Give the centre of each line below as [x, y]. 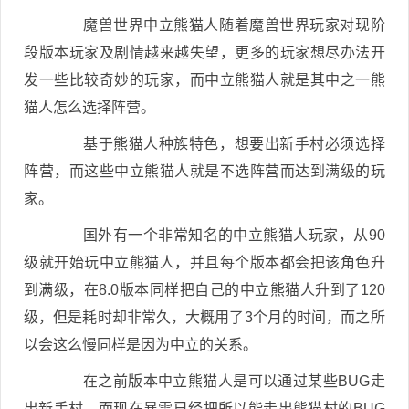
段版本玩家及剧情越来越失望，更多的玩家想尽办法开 [204, 52]
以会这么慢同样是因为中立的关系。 [141, 345]
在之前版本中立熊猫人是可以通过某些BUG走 [219, 381]
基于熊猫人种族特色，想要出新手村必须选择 [219, 144]
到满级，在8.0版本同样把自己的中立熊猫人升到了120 [204, 290]
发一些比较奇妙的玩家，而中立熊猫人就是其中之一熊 [204, 80]
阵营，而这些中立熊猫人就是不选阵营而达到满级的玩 [204, 171]
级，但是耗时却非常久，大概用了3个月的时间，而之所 [204, 317]
